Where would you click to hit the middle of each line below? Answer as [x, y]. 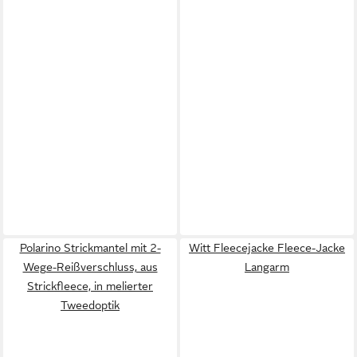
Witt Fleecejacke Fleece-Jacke [267, 247]
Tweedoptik [90, 305]
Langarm [267, 267]
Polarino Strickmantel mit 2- [90, 247]
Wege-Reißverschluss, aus [90, 267]
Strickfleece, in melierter [90, 286]
